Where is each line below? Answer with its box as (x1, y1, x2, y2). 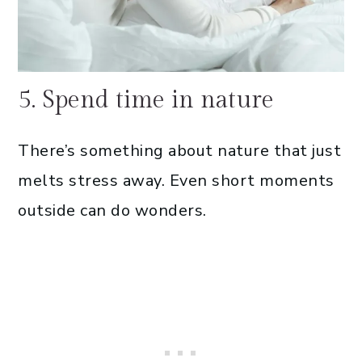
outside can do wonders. (18, 199, 207, 221)
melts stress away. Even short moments (18, 169, 335, 192)
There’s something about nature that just (18, 139, 341, 162)
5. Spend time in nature (18, 85, 274, 115)
